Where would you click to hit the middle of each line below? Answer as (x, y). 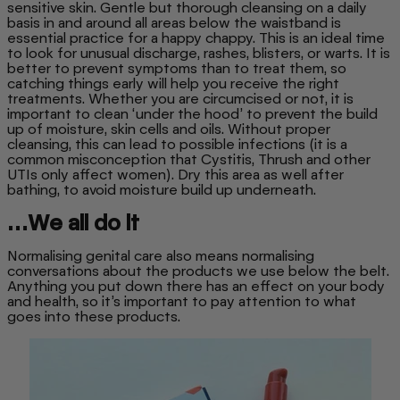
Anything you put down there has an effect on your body (196, 287)
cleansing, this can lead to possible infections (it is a (177, 145)
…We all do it (73, 223)
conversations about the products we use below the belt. (198, 271)
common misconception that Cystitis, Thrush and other (189, 160)
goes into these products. (96, 317)
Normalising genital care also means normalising (161, 256)
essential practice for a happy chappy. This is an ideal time (196, 38)
